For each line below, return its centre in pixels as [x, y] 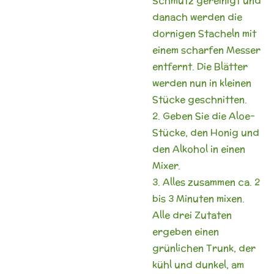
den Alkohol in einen [199, 149]
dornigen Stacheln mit [204, 33]
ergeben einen [186, 231]
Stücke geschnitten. [200, 99]
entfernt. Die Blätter [200, 66]
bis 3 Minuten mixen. [198, 198]
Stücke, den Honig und [206, 132]
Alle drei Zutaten [192, 215]
